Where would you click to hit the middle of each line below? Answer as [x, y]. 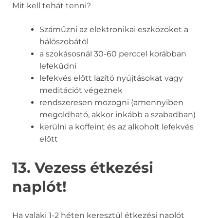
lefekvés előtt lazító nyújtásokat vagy [111, 78]
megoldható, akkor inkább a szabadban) [118, 115]
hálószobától [64, 42]
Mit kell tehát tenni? [52, 6]
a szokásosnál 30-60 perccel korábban [113, 54]
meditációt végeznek [81, 91]
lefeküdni [58, 66]
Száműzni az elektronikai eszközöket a [114, 30]
